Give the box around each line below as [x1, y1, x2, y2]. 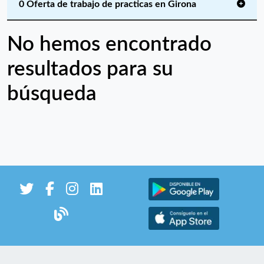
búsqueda [7, 84, 97, 104]
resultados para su [7, 59, 173, 80]
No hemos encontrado [7, 34, 212, 55]
